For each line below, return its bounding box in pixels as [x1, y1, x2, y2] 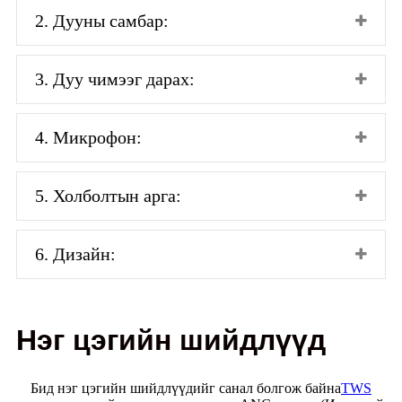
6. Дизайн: [35, 244, 116, 265]
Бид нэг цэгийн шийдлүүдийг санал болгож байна [31, 380, 341, 397]
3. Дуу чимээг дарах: [35, 69, 195, 90]
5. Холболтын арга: [35, 186, 181, 206]
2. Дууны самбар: [35, 11, 169, 31]
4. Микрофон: [35, 127, 142, 148]
